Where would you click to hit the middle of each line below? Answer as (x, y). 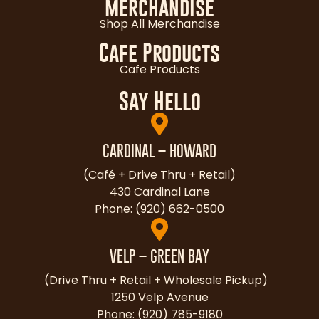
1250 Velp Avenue (159, 298)
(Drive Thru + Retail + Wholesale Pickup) (159, 281)
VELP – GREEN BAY (159, 256)
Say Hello (159, 101)
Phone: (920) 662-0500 (159, 209)
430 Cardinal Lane (159, 192)
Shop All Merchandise (159, 24)
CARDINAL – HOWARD (159, 151)
